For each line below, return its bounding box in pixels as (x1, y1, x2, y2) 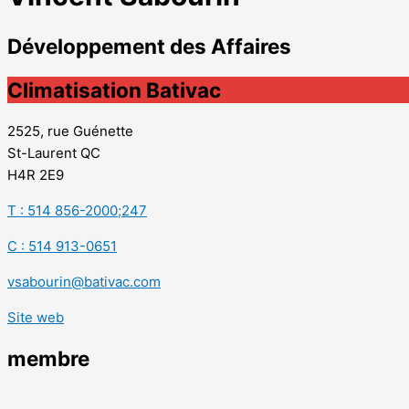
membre (7, 346, 89, 372)
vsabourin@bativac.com (7, 272, 161, 290)
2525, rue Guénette (7, 121, 133, 140)
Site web (7, 308, 64, 326)
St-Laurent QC (7, 143, 100, 162)
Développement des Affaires (7, 34, 291, 59)
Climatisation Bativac (7, 77, 221, 102)
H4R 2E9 (7, 165, 64, 184)
